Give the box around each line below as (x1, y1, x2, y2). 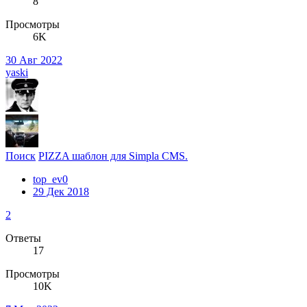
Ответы (5, 232, 41, 244)
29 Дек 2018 (33, 185, 89, 197)
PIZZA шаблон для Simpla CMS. (38, 149, 188, 162)
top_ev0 (33, 173, 68, 185)
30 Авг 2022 (5, 53, 62, 66)
